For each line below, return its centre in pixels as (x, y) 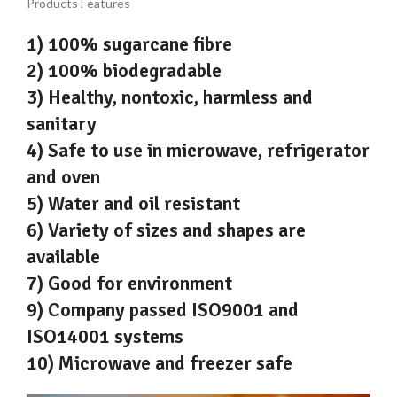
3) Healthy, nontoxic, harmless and (170, 97)
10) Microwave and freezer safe (160, 363)
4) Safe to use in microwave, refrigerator (198, 151)
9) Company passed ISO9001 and (163, 310)
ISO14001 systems (105, 337)
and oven (63, 177)
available (63, 257)
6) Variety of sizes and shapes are (166, 230)
